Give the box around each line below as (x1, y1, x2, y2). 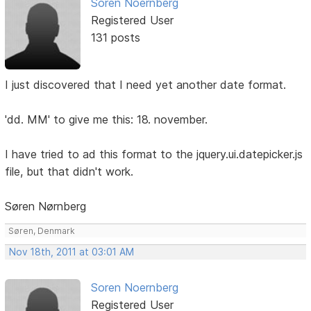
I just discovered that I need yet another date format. (5, 78, 287, 92)
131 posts (90, 30, 140, 44)
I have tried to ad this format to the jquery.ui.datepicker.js (5, 147, 303, 162)
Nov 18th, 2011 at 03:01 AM (9, 246, 135, 258)
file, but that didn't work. (5, 165, 134, 179)
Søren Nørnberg (5, 199, 87, 214)
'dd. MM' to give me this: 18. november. (5, 112, 208, 127)
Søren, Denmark (8, 226, 76, 237)
